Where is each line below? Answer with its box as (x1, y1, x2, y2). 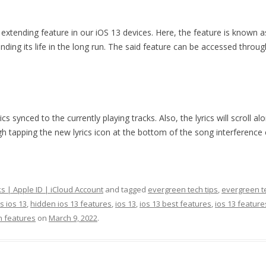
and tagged (103, 184, 148, 195)
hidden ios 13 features (30, 198, 112, 209)
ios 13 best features (140, 198, 211, 209)
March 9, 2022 (49, 213, 97, 223)
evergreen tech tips (148, 184, 218, 195)
